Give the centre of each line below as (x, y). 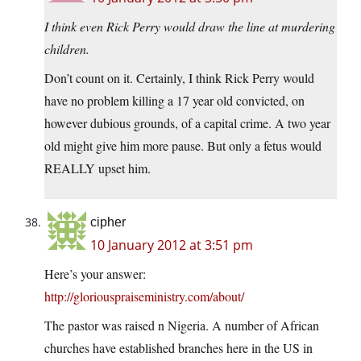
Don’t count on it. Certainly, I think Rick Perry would (179, 78)
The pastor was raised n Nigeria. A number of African (182, 326)
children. (67, 49)
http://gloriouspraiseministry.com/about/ (144, 297)
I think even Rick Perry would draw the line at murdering (190, 27)
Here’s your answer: (95, 274)
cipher (108, 222)
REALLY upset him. (98, 168)
